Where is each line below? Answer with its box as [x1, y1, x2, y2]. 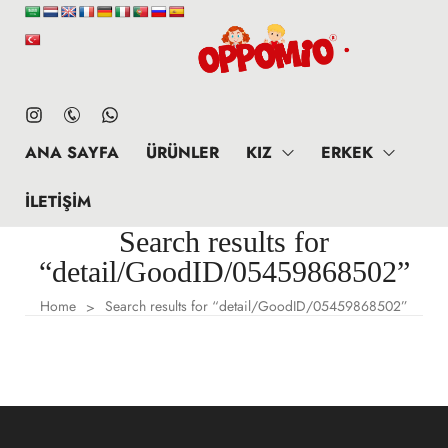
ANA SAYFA [25, 141, 119, 164]
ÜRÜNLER [146, 141, 219, 164]
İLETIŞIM [25, 190, 91, 213]
